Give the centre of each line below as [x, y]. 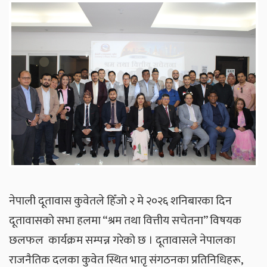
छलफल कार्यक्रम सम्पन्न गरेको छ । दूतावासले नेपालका [122, 240]
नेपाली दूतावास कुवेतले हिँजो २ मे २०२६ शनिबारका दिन [120, 201]
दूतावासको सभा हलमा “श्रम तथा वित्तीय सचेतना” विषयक [125, 220]
